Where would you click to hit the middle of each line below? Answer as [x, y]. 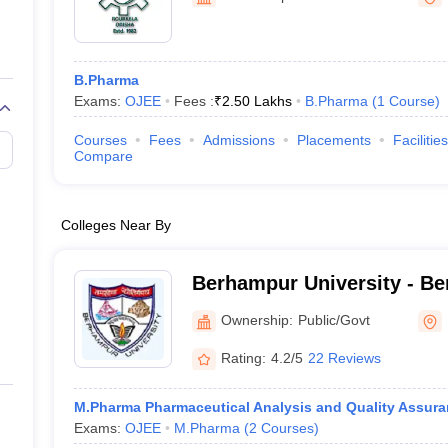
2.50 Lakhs [256, 101]
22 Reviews [344, 357]
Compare [103, 156]
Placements [333, 140]
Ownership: [256, 319]
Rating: [243, 357]
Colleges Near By [115, 225]
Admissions [238, 140]
